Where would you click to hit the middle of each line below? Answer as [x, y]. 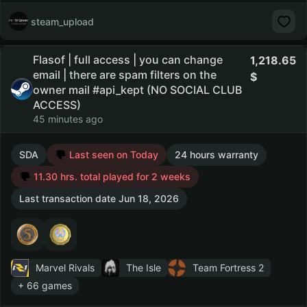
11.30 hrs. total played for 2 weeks [111, 176]
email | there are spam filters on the [125, 75]
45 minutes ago [68, 119]
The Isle [144, 268]
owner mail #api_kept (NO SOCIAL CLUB [137, 90]
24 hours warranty [217, 155]
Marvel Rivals [65, 268]
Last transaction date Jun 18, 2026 [99, 198]
